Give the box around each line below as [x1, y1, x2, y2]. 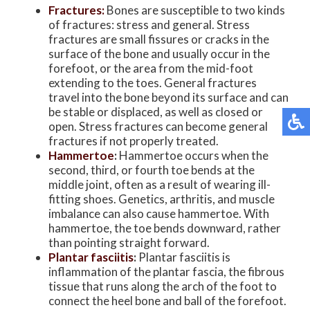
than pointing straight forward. [48, 235, 210, 250]
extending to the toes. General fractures [48, 75, 257, 90]
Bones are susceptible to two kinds [104, 2, 285, 17]
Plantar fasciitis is [136, 249, 230, 264]
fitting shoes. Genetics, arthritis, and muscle [48, 191, 275, 206]
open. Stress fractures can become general [48, 118, 268, 134]
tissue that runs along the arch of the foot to [48, 278, 277, 293]
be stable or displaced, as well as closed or [48, 104, 263, 119]
